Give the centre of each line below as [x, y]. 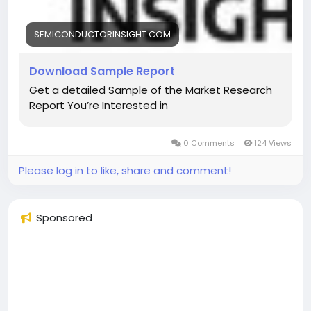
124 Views [272, 143]
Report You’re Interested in [99, 105]
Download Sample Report [102, 71]
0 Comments [209, 143]
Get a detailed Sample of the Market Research [151, 90]
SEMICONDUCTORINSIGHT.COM [102, 34]
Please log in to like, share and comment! [125, 170]
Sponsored [64, 218]
